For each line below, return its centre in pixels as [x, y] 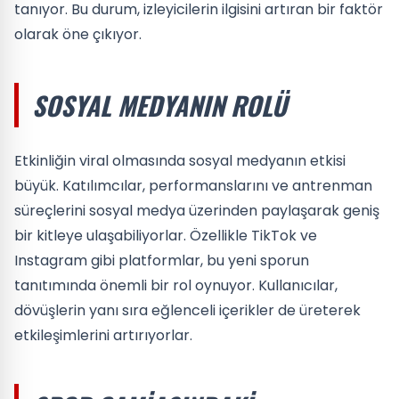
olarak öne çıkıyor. [78, 34]
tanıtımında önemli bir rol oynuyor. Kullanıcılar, [176, 285]
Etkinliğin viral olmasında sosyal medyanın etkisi [180, 161]
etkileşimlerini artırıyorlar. [103, 335]
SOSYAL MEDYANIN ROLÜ [159, 105]
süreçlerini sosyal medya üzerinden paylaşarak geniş [197, 211]
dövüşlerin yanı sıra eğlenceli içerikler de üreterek [187, 310]
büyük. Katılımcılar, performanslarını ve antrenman [193, 186]
